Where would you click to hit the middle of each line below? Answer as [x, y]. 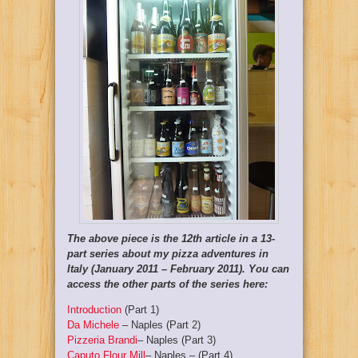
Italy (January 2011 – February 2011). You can [178, 268]
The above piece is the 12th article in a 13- [171, 238]
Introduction [94, 309]
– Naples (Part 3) [177, 340]
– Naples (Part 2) [160, 324]
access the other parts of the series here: [167, 284]
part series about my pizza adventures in [168, 253]
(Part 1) [140, 309]
